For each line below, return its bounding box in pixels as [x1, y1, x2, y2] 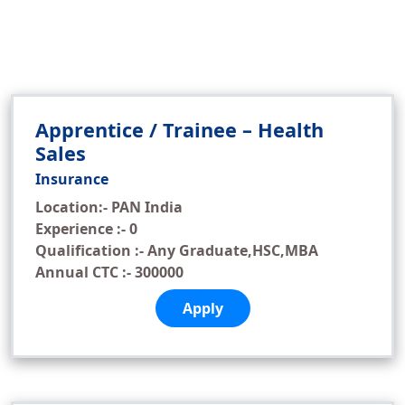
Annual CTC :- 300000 [35, 262, 184, 282]
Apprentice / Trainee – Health [35, 117, 324, 143]
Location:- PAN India [35, 197, 183, 217]
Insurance [35, 169, 108, 189]
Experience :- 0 [35, 219, 137, 239]
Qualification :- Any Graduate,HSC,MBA [35, 240, 318, 260]
